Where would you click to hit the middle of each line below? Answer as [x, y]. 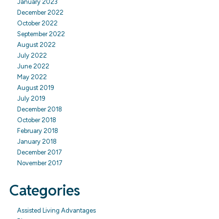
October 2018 [37, 120]
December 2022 [40, 12]
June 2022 [33, 66]
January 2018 [37, 141]
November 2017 [40, 163]
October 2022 [37, 23]
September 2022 [41, 34]
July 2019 [31, 98]
